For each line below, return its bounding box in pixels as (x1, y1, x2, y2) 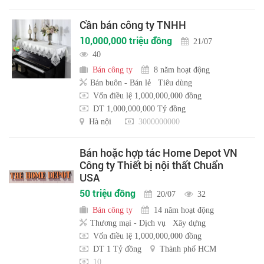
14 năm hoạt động (154, 206, 214, 214)
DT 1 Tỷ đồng (93, 245, 141, 253)
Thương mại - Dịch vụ (90, 219, 166, 227)
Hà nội (89, 117, 111, 126)
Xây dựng (173, 219, 206, 227)
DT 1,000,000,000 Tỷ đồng (93, 104, 186, 113)
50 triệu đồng (80, 188, 136, 200)
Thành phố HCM (160, 245, 216, 253)
